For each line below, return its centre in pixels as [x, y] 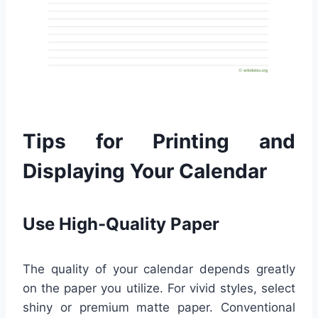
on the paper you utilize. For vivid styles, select [159, 289]
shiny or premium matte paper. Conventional [159, 308]
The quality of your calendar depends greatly [159, 269]
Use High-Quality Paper [121, 224]
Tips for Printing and [159, 142]
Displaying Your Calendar [145, 171]
